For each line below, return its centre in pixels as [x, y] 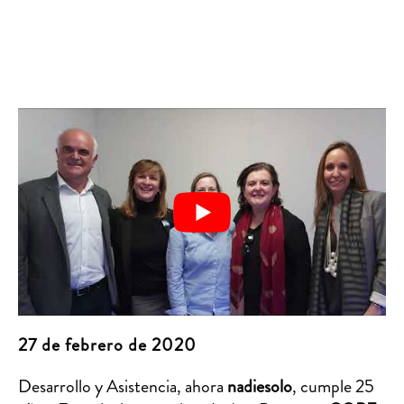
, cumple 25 [333, 386]
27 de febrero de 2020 [107, 344]
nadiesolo [260, 386]
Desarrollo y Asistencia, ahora [123, 386]
